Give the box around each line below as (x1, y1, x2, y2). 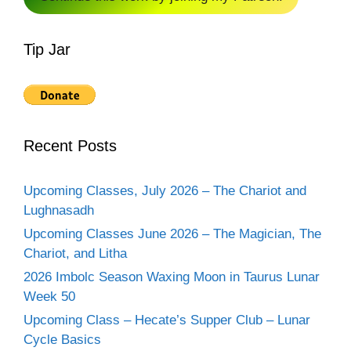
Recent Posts (24, 136, 117, 154)
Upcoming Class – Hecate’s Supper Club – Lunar (24, 312, 310, 327)
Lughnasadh (24, 202, 94, 218)
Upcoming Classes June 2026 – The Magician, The (24, 226, 321, 241)
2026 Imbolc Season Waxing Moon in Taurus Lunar (24, 269, 320, 284)
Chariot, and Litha (24, 245, 127, 261)
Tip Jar (24, 40, 71, 58)
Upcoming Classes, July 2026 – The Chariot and (24, 183, 306, 198)
